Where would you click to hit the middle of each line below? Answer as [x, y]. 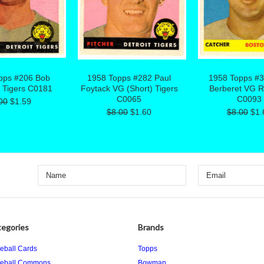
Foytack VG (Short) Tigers [129, 88]
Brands [151, 227]
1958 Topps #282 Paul [129, 78]
